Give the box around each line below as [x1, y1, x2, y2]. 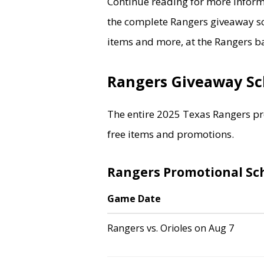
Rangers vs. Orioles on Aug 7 [107, 222, 234, 235]
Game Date [107, 192, 161, 205]
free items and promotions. [107, 127, 234, 141]
